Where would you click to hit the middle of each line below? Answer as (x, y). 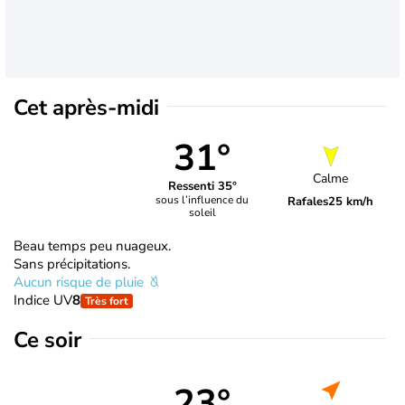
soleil (202, 213)
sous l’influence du (202, 200)
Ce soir (47, 339)
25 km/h (351, 202)
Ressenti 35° (202, 187)
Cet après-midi (86, 107)
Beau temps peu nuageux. (92, 245)
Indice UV (43, 300)
